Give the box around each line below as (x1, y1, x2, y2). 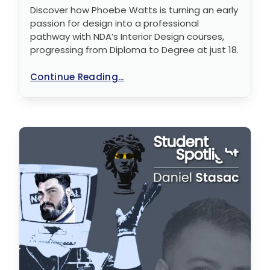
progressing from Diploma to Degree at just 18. (30, 43, 239, 56)
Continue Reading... (30, 70, 124, 83)
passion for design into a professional (30, 16, 199, 30)
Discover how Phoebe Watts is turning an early (30, 3, 238, 16)
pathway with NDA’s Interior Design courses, (30, 30, 224, 43)
